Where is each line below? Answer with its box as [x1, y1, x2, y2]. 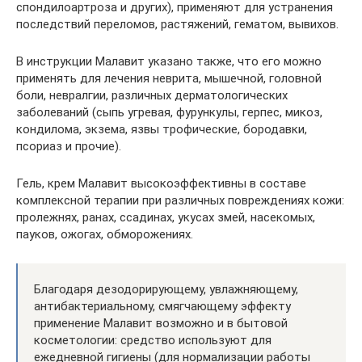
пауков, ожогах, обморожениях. [16, 226, 193, 242]
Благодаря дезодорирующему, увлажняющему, [34, 281, 298, 297]
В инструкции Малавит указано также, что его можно [16, 53, 322, 69]
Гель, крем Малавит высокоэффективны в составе [16, 175, 306, 191]
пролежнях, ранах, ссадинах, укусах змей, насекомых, [16, 209, 315, 225]
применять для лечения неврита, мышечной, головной [16, 70, 322, 86]
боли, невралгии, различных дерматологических [16, 87, 288, 103]
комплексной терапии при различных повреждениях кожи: [16, 192, 344, 208]
